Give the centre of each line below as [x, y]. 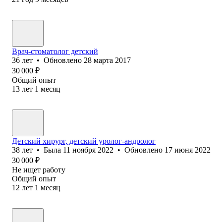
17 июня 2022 [188, 150]
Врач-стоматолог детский [55, 51]
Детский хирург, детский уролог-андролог [84, 141]
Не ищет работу [39, 169]
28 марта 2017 [107, 60]
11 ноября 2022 [88, 150]
